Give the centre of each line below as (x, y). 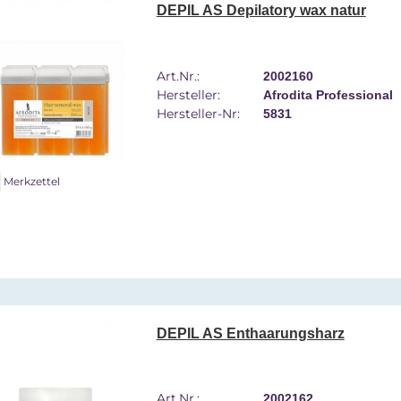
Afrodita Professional (328, 94)
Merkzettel (32, 181)
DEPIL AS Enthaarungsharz (250, 333)
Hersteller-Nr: (198, 113)
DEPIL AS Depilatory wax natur (261, 10)
